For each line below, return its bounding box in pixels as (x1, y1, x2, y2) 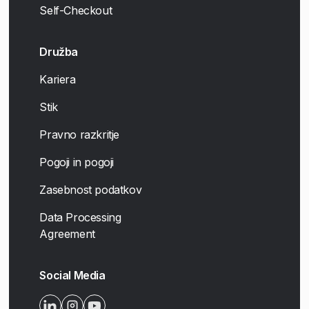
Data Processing (39, 210, 121, 224)
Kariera (39, 72, 76, 86)
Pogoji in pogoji (39, 154, 114, 169)
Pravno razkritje (39, 127, 120, 141)
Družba (39, 44, 79, 59)
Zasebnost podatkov (39, 182, 142, 197)
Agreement (39, 226, 95, 241)
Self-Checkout (39, 3, 112, 17)
